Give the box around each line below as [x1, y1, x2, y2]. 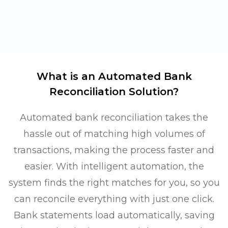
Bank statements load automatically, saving [13, 210, 215, 221]
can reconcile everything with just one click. [14, 193, 214, 205]
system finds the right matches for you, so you [8, 177, 220, 188]
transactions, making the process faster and [14, 145, 214, 156]
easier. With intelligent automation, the [24, 161, 204, 172]
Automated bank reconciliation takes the [20, 112, 208, 123]
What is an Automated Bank [36, 70, 192, 82]
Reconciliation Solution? [49, 85, 179, 98]
